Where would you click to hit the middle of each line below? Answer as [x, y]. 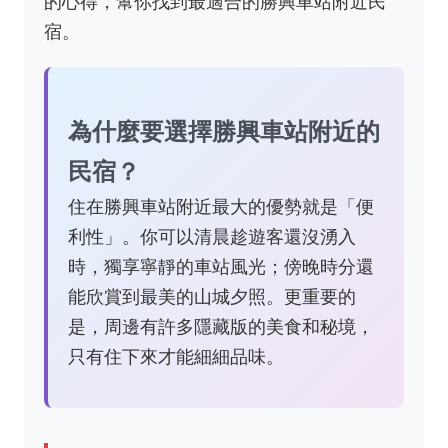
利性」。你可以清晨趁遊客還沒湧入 [212, 236]
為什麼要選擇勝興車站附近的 [224, 131]
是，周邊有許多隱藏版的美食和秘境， [221, 326]
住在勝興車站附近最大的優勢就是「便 [221, 206]
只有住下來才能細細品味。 [176, 356]
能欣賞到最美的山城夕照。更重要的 [212, 296]
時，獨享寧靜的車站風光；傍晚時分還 [221, 266]
